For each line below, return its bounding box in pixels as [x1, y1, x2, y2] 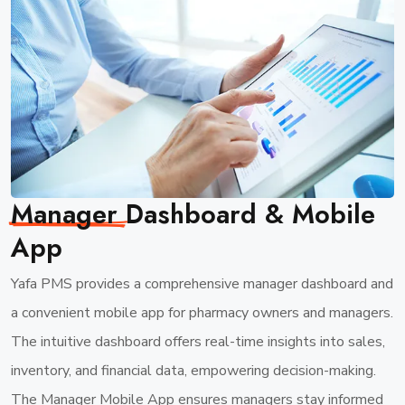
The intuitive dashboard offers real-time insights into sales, [11, 331, 385, 352]
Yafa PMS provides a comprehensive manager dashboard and [11, 273, 393, 294]
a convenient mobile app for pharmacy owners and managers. [11, 302, 393, 323]
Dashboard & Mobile [126, 194, 375, 233]
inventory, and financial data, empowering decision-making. [11, 360, 376, 381]
